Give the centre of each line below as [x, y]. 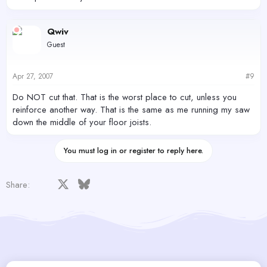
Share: [18, 184]
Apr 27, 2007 [33, 76]
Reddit [143, 183]
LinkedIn [125, 183]
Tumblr [185, 183]
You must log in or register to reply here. [133, 150]
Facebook [66, 183]
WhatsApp [214, 183]
